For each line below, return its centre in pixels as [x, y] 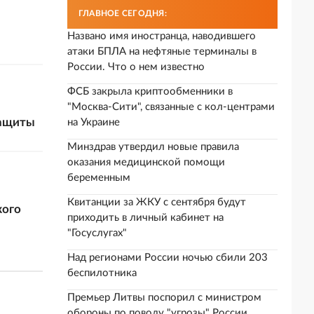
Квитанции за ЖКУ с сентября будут [157, 202]
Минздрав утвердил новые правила [153, 147]
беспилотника [102, 273]
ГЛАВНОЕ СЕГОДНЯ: [123, 13]
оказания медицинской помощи [146, 162]
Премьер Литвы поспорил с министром [164, 298]
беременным [99, 178]
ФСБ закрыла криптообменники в [150, 91]
